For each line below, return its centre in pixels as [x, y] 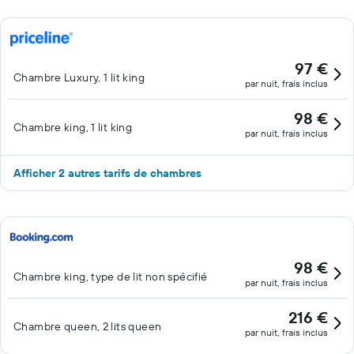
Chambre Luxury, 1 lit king [79, 77]
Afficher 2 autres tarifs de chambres [107, 173]
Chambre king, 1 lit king [73, 127]
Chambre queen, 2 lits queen [88, 326]
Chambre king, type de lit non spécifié [111, 277]
